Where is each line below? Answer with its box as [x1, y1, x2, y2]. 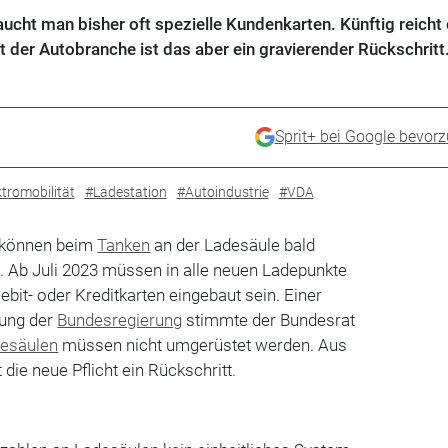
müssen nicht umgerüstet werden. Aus [58, 334, 348, 355]
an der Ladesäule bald [150, 234, 316, 255]
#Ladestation [84, 183, 167, 200]
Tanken [97, 234, 151, 255]
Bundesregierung [57, 309, 183, 330]
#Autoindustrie [176, 183, 269, 200]
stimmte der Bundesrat [182, 309, 356, 330]
